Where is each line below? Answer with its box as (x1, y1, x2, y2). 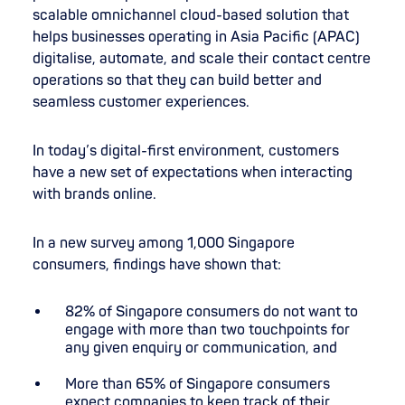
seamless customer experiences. (33, 93, 250, 112)
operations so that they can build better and (33, 71, 322, 90)
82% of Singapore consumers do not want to (65, 303, 358, 322)
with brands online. (33, 185, 156, 204)
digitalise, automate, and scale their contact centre (33, 50, 371, 69)
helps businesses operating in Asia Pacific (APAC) (33, 28, 360, 47)
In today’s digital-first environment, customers (33, 142, 339, 161)
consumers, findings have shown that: (33, 256, 281, 275)
